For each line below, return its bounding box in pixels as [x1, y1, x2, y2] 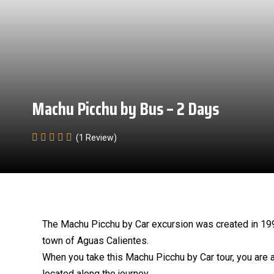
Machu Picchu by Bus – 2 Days [32, 95, 219, 123]
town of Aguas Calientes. [42, 235, 149, 246]
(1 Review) [76, 133, 117, 143]
